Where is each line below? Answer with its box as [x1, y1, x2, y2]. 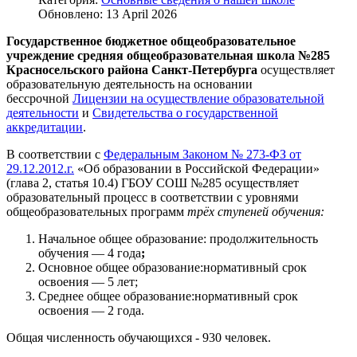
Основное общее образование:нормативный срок [38, 260, 307, 274]
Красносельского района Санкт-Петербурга [6, 62, 257, 76]
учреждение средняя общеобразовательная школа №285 [6, 48, 330, 62]
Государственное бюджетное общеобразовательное [6, 33, 296, 48]
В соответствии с [6, 147, 104, 161]
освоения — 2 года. [38, 303, 144, 317]
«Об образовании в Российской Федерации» [74, 161, 320, 175]
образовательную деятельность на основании [6, 76, 253, 91]
